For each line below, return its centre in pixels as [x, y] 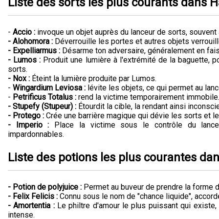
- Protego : [26, 115]
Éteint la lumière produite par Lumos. [93, 78]
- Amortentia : [31, 205]
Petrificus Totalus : [44, 97]
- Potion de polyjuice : [45, 187]
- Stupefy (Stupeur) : [42, 106]
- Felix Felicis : [33, 196]
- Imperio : [29, 125]
